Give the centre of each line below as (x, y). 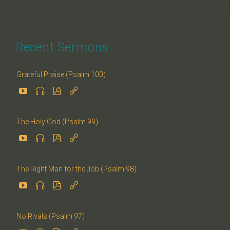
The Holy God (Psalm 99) (57, 122)
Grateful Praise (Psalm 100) (61, 75)
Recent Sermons (62, 47)
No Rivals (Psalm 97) (51, 216)
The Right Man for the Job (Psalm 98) (76, 169)
